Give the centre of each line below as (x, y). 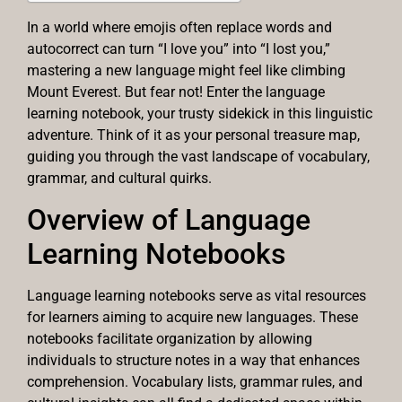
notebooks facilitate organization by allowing (170, 338)
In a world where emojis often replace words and (179, 28)
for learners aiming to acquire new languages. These (192, 317)
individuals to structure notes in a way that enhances (193, 360)
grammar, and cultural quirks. (119, 179)
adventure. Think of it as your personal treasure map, (193, 135)
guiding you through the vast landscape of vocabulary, (198, 157)
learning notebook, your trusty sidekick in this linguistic (200, 114)
